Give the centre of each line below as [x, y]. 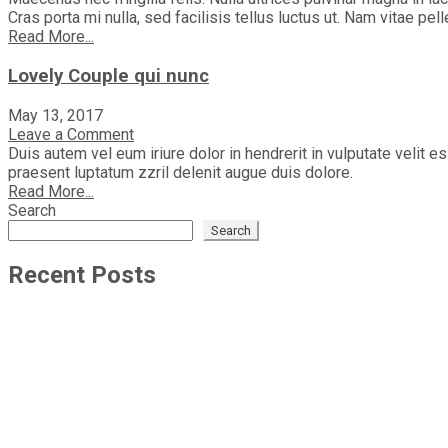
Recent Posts [82, 274]
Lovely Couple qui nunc [108, 75]
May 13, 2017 [55, 115]
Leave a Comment [71, 134]
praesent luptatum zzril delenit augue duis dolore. [180, 172]
